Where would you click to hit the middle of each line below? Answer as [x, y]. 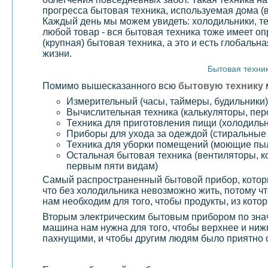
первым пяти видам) [112, 166]
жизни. [57, 53]
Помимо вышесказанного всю [110, 86]
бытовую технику [221, 86]
